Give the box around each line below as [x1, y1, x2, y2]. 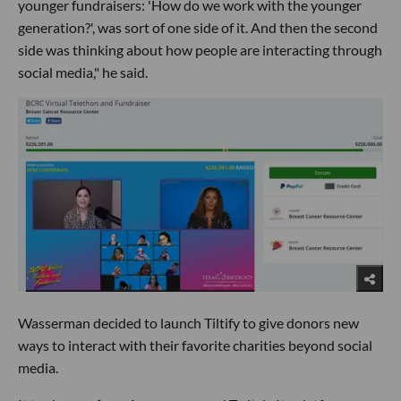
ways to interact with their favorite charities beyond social [18, 336, 372, 354]
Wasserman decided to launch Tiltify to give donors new [18, 313, 359, 331]
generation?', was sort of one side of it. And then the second [18, 18, 378, 36]
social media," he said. [18, 63, 148, 81]
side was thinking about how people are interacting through [18, 40, 382, 58]
